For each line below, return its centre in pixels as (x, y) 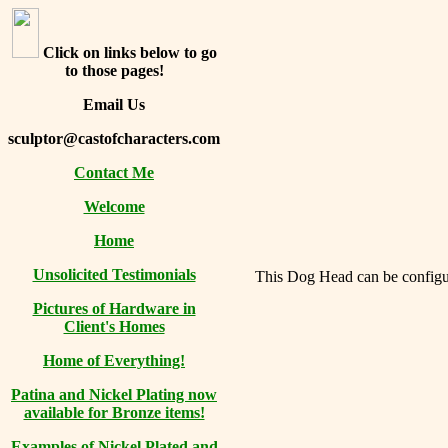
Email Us (114, 104)
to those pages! (114, 70)
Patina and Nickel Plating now (114, 394)
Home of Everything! (114, 360)
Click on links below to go (129, 52)
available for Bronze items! (114, 412)
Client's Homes (114, 326)
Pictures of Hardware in (114, 308)
